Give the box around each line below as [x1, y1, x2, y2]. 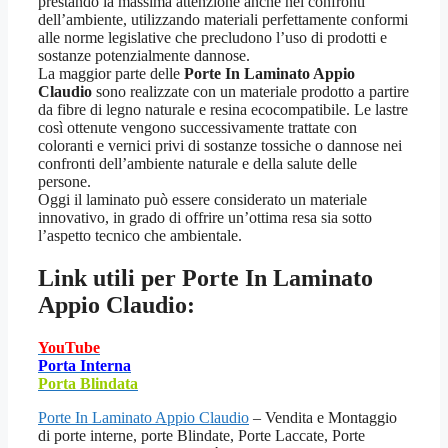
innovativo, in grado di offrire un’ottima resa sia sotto [38, 209, 372, 227]
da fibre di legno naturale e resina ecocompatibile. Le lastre [38, 101, 408, 119]
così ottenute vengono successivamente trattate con [38, 119, 357, 137]
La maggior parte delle [38, 65, 184, 83]
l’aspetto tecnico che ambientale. [38, 227, 242, 245]
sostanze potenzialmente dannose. [38, 47, 250, 65]
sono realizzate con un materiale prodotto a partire [92, 83, 409, 101]
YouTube [38, 339, 100, 357]
